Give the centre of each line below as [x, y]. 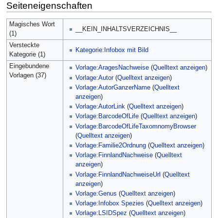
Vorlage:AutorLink [100, 107]
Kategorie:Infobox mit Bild [112, 50]
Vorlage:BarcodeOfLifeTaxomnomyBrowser [136, 126]
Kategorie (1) [27, 54]
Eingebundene [29, 66]
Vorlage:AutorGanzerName [113, 87]
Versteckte [24, 45]
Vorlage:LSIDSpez [101, 213]
